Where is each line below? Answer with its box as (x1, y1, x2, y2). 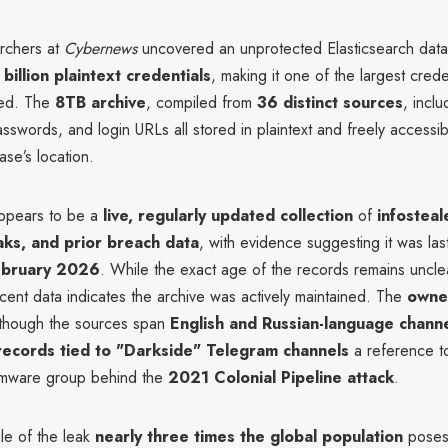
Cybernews (64, 36, 137, 60)
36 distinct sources (257, 90, 403, 114)
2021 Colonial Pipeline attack (168, 365, 394, 389)
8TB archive (55, 90, 146, 114)
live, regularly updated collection (103, 203, 353, 227)
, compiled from (146, 90, 257, 114)
